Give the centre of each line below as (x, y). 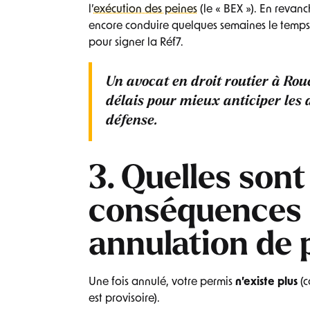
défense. (132, 121)
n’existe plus (268, 282)
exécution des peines (145, 9)
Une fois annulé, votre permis (162, 282)
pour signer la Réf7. (136, 43)
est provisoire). (124, 299)
